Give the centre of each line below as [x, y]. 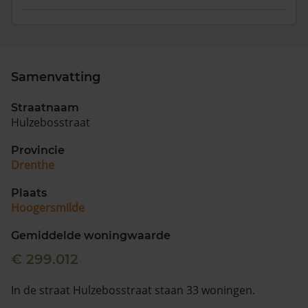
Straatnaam [45, 108]
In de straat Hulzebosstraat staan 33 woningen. [133, 290]
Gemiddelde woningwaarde [91, 235]
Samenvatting [56, 77]
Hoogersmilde [48, 208]
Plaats [29, 193]
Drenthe [33, 165]
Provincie [38, 150]
